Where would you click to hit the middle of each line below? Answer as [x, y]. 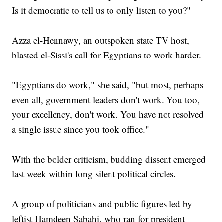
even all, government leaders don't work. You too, [106, 100]
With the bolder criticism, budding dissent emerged [109, 159]
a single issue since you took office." [81, 129]
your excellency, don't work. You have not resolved [108, 114]
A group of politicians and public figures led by [102, 204]
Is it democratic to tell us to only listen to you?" [102, 10]
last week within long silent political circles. [94, 174]
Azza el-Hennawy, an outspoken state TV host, [101, 40]
